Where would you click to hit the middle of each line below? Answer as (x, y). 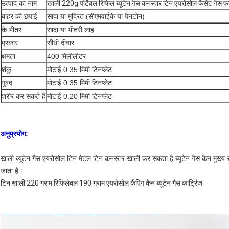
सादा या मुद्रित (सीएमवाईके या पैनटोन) (96, 17)
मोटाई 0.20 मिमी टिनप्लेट (79, 96)
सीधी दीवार (61, 43)
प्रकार (10, 43)
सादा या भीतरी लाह (71, 30)
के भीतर (12, 30)
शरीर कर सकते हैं (24, 96)
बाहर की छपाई (19, 17)
